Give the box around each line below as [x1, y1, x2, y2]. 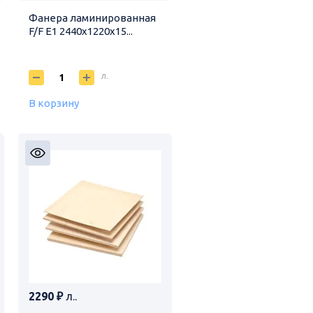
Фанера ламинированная [28, 11, 156, 24]
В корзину [28, 96, 79, 109]
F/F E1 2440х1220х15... [28, 24, 133, 37]
